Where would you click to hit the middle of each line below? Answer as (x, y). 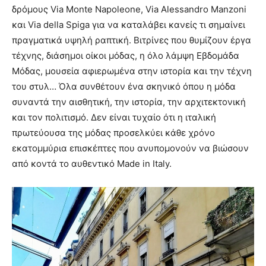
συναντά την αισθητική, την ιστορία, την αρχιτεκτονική (129, 102)
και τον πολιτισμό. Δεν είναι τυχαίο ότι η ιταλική (114, 118)
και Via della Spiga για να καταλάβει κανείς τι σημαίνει (129, 25)
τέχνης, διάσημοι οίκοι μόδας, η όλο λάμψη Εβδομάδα (126, 56)
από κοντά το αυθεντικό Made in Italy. (92, 164)
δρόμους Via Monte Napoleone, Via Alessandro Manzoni (129, 9)
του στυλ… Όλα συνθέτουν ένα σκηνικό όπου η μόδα (124, 87)
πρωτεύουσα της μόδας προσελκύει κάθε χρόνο (113, 133)
